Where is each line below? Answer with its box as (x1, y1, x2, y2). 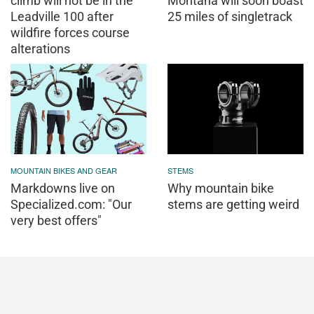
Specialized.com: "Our (11, 197, 132, 212)
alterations (11, 41, 70, 57)
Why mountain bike (168, 181, 274, 196)
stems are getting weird (168, 197, 299, 212)
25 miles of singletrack (168, 9, 292, 25)
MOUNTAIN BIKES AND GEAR (11, 165, 117, 177)
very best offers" (11, 213, 102, 228)
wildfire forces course (11, 25, 130, 41)
